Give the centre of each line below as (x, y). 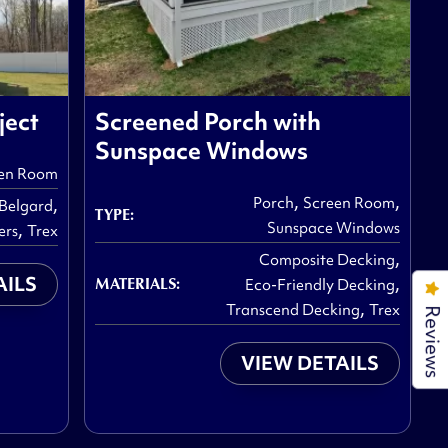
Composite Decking (327, 260)
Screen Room (349, 203)
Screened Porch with (207, 122)
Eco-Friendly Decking (320, 285)
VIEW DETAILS (310, 363)
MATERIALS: (137, 283)
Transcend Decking (293, 310)
